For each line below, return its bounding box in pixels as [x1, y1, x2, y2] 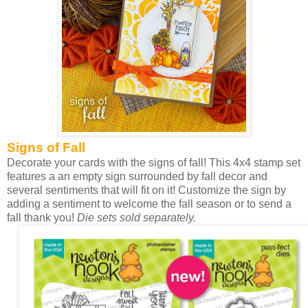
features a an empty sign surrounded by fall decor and [7, 170, 267, 182]
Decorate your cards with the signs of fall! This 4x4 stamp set [7, 156, 300, 168]
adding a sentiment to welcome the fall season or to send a [7, 197, 291, 210]
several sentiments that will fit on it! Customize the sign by [7, 184, 286, 196]
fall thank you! [7, 211, 77, 223]
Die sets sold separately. [77, 211, 196, 223]
